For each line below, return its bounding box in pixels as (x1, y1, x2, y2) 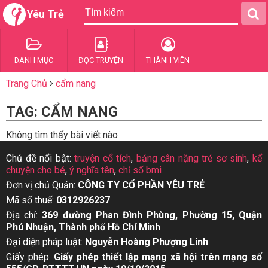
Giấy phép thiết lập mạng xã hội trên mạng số (54, 251, 263, 263)
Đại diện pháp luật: (6, 236, 85, 248)
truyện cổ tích (74, 153, 132, 164)
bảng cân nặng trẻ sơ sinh (136, 153, 248, 164)
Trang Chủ (6, 78, 47, 89)
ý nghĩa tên (69, 165, 114, 176)
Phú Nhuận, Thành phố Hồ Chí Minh (6, 221, 160, 233)
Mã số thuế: (6, 194, 56, 206)
